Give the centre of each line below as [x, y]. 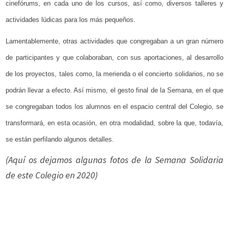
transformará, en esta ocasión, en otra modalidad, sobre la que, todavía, [114, 123]
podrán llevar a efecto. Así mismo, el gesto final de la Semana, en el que [114, 90]
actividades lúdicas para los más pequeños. [71, 20]
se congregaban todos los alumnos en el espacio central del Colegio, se [114, 107]
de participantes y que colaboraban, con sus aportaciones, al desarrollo [114, 58]
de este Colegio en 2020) [52, 175]
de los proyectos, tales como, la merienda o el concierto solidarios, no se [114, 74]
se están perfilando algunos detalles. [60, 140]
